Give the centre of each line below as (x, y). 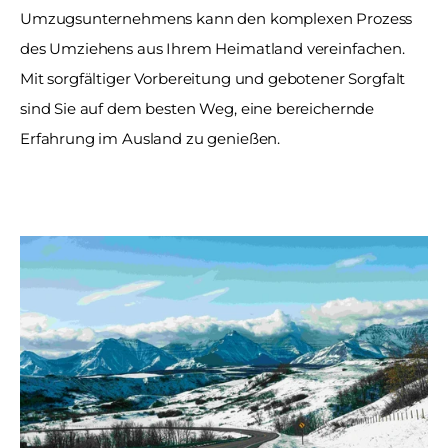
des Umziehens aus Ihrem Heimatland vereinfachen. (212, 48)
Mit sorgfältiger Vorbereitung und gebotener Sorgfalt (213, 78)
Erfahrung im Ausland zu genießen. (150, 138)
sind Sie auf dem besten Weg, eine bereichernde (197, 108)
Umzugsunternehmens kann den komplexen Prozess (216, 18)
